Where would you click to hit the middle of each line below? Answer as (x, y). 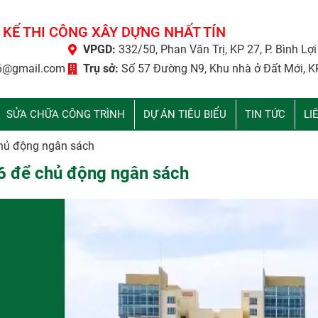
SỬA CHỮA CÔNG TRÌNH (66, 114)
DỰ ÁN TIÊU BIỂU (185, 114)
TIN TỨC (265, 114)
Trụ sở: (102, 68)
